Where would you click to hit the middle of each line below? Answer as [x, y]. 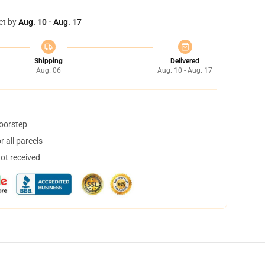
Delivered [185, 61]
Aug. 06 [48, 70]
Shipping [48, 61]
